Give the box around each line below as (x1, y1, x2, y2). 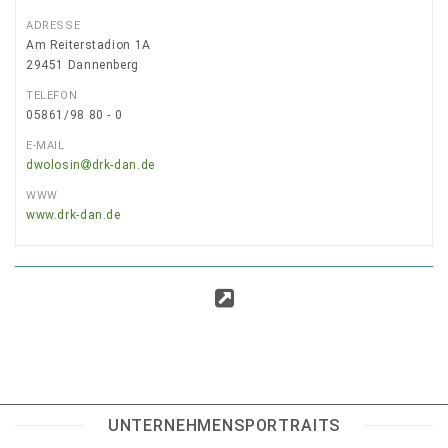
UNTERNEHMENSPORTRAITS (107, 415, 341, 435)
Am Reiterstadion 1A (26, 38, 151, 52)
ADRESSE (26, 19, 81, 32)
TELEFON (26, 89, 78, 102)
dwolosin (26, 158, 81, 172)
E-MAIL (26, 139, 65, 152)
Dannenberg (67, 58, 139, 72)
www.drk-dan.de (26, 208, 121, 222)
